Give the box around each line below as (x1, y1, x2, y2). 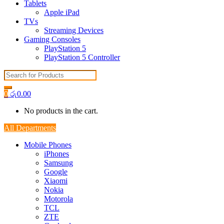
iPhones (44, 149, 69, 158)
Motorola (44, 194, 73, 203)
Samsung (44, 158, 73, 167)
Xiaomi (44, 176, 67, 185)
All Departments (4, 123, 56, 132)
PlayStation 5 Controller (44, 53, 120, 61)
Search (3, 69, 25, 78)
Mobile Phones (24, 140, 71, 149)
